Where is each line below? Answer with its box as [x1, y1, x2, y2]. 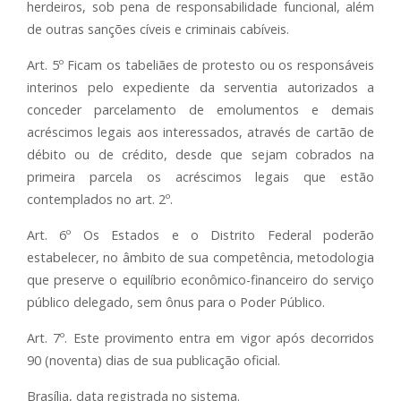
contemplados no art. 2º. [27, 191, 173, 208]
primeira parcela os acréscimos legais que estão [27, 168, 374, 185]
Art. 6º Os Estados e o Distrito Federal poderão [27, 226, 374, 243]
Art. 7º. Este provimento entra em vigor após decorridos [27, 329, 374, 346]
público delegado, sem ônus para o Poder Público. [27, 294, 325, 311]
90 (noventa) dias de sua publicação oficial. [27, 352, 280, 369]
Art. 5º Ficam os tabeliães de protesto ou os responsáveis [27, 56, 374, 73]
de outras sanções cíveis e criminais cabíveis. [27, 21, 289, 38]
